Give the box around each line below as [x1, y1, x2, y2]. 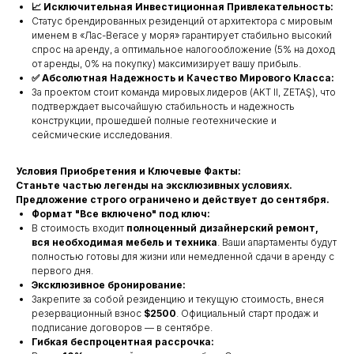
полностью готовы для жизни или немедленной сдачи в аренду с [32, 250, 334, 262]
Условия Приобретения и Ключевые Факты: [16, 164, 241, 177]
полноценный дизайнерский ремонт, [126, 221, 318, 234]
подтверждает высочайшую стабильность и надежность [32, 100, 295, 112]
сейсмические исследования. [32, 128, 172, 141]
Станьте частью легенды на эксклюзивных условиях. [16, 179, 292, 191]
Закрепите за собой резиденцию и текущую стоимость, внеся [32, 292, 324, 305]
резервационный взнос [32, 307, 144, 319]
